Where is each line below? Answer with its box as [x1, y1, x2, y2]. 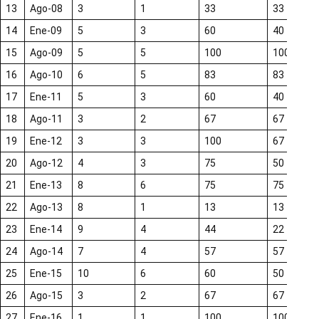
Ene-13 [30, 179, 62, 192]
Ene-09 [30, 25, 62, 37]
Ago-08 [30, 3, 63, 15]
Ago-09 [30, 47, 63, 59]
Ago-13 [30, 202, 63, 214]
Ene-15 [30, 268, 62, 280]
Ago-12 [30, 157, 63, 169]
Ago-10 [30, 69, 63, 81]
